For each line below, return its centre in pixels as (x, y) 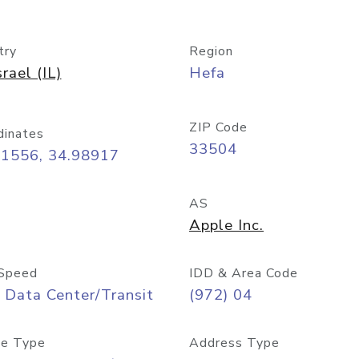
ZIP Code (218, 127)
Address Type (234, 343)
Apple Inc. (226, 225)
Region (211, 51)
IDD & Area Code (244, 273)
